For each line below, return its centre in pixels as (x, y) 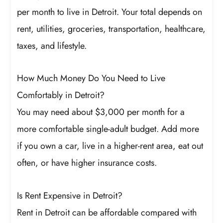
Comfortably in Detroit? (61, 95)
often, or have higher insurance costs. (87, 163)
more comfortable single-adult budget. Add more (108, 129)
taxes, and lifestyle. (52, 46)
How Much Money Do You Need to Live (91, 78)
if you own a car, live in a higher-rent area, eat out (110, 146)
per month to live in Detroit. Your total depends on (110, 12)
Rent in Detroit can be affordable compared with (107, 212)
